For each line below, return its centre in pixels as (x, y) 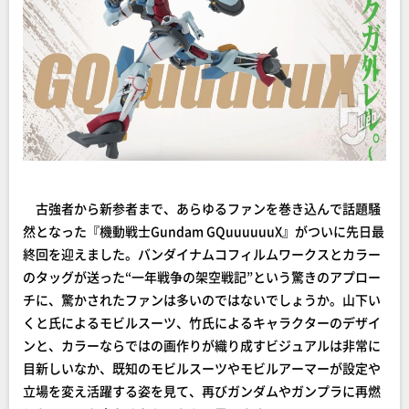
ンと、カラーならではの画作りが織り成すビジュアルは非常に (202, 345)
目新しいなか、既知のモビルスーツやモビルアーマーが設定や (202, 368)
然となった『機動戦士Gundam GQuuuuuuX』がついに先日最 (204, 231)
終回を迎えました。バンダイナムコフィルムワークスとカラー (202, 254)
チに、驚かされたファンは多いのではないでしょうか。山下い (202, 299)
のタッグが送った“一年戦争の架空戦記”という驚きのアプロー (202, 277)
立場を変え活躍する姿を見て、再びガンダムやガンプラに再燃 (202, 391)
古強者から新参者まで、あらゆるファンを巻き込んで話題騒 (202, 208)
